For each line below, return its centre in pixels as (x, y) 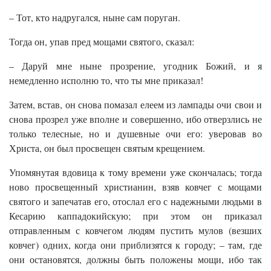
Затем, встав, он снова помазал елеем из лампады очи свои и (135, 104)
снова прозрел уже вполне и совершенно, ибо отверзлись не (135, 119)
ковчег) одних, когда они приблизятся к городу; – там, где (135, 244)
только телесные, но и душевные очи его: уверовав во (135, 133)
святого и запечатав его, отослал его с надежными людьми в (135, 201)
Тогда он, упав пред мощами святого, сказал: (102, 41)
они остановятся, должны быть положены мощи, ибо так (135, 259)
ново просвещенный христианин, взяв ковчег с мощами (135, 186)
